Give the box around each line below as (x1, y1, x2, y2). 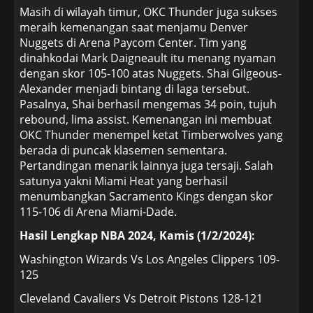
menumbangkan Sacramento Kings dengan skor (20, 189, 273, 204)
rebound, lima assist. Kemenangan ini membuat (20, 112, 272, 127)
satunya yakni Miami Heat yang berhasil (20, 173, 228, 189)
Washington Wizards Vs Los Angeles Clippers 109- (20, 252, 279, 267)
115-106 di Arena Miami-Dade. (20, 204, 177, 219)
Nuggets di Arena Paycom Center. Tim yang (20, 35, 247, 50)
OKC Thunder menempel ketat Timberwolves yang (20, 127, 283, 143)
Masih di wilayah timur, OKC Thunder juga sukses (20, 4, 277, 20)
